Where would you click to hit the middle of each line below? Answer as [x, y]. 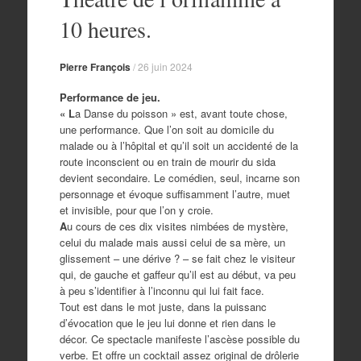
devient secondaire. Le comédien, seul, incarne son [179, 177]
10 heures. [105, 29]
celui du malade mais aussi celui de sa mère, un [172, 242]
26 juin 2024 [165, 66]
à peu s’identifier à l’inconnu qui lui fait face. [162, 290]
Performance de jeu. [110, 97]
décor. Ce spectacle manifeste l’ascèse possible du [179, 338]
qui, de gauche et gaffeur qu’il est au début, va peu [177, 274]
